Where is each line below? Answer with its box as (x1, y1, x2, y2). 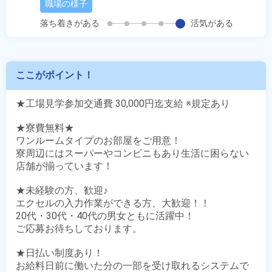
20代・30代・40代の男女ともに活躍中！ (16, 210, 194, 222)
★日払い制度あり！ (16, 247, 103, 259)
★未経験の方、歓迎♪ (16, 185, 108, 196)
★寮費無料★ (16, 122, 74, 134)
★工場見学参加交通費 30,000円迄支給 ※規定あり (16, 98, 230, 109)
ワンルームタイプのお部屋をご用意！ (16, 135, 181, 146)
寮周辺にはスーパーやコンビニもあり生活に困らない (16, 148, 249, 159)
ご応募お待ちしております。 (16, 223, 142, 234)
